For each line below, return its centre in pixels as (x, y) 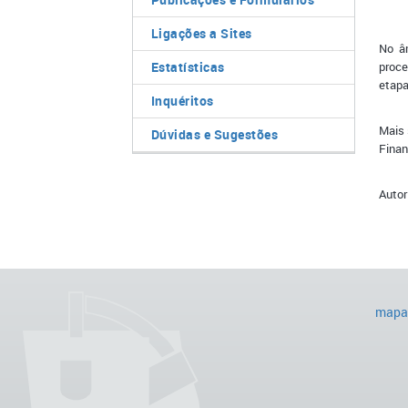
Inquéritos (182, 101)
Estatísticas (188, 67)
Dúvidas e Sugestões (214, 134)
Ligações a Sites (201, 33)
